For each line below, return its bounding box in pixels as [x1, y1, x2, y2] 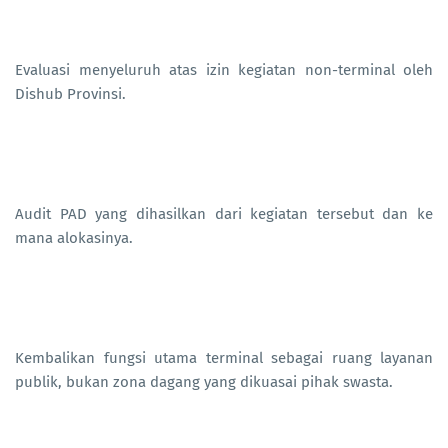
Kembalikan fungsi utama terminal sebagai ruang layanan [15, 349, 433, 368]
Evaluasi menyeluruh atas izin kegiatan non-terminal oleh [15, 61, 433, 80]
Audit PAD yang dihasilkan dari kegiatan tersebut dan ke [15, 205, 433, 224]
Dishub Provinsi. [15, 85, 126, 104]
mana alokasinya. [15, 229, 133, 248]
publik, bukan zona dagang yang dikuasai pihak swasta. [15, 373, 393, 392]
